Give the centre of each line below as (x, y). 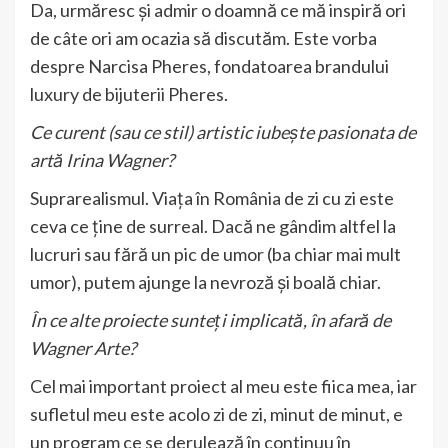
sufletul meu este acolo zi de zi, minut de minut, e (216, 414)
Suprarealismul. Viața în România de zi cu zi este (212, 198)
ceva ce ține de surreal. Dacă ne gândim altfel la (213, 226)
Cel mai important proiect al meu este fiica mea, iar (223, 386)
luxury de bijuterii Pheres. (129, 94)
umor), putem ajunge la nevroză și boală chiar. (205, 282)
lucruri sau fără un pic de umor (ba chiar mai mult (215, 254)
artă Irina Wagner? (102, 160)
